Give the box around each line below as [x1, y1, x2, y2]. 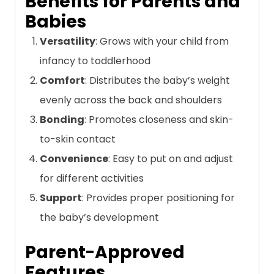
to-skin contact [40, 132, 116, 147]
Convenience [40, 152, 108, 166]
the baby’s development [40, 210, 159, 225]
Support [40, 191, 82, 206]
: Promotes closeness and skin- [84, 113, 234, 127]
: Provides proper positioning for [82, 191, 235, 206]
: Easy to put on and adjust [108, 152, 233, 166]
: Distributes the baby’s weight [85, 73, 230, 88]
